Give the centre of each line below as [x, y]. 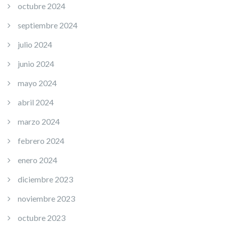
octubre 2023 [42, 217]
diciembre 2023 [45, 179]
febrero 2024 [41, 140]
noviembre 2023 [46, 198]
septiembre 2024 [48, 25]
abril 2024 [36, 102]
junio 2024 [36, 63]
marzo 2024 [39, 121]
